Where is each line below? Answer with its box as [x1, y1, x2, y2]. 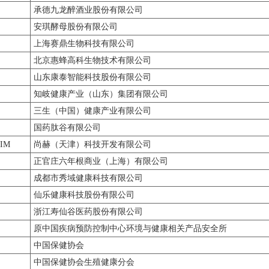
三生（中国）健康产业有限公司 [34, 106, 151, 115]
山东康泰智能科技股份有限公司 [34, 73, 151, 82]
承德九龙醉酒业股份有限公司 [34, 5, 143, 14]
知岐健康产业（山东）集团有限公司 [34, 89, 168, 98]
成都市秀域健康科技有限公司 [34, 174, 143, 183]
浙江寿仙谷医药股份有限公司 [34, 207, 143, 216]
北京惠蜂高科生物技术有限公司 [34, 56, 151, 65]
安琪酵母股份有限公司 [34, 22, 118, 31]
